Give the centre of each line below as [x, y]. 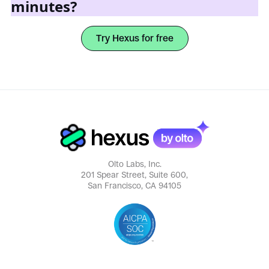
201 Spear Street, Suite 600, [134, 175]
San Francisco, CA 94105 [134, 186]
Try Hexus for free [134, 38]
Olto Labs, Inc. [134, 164]
